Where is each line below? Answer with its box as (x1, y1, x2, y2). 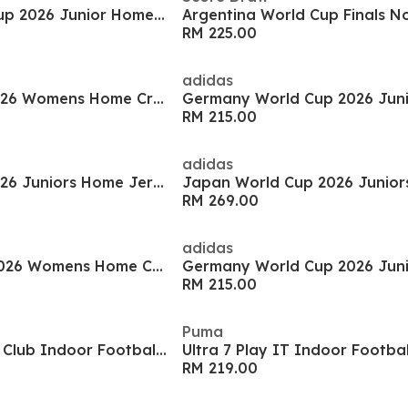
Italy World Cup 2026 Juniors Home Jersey (153, 173, 164, 191)
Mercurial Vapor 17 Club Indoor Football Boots (156, 341, 167, 359)
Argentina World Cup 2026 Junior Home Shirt (154, 5, 165, 24)
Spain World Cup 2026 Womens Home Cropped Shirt (152, 257, 163, 275)
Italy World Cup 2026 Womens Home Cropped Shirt (153, 89, 164, 107)
